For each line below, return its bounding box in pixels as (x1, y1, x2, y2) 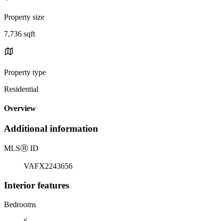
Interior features (4, 180, 69, 190)
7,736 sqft (4, 29, 35, 38)
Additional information (4, 123, 98, 134)
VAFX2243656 (24, 162, 73, 171)
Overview (4, 104, 36, 113)
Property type (4, 68, 46, 76)
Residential (4, 84, 38, 93)
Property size (4, 12, 44, 21)
